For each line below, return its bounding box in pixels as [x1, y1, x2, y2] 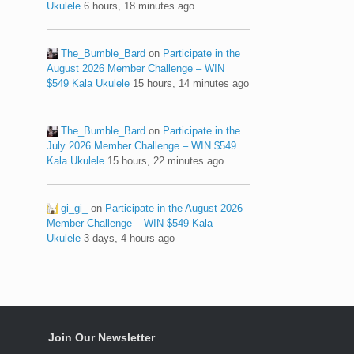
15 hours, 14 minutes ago [133, 77, 250, 89]
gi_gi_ [61, 201, 88, 214]
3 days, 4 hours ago [84, 232, 175, 244]
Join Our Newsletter [48, 330, 155, 344]
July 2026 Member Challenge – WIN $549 [47, 139, 237, 152]
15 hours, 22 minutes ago [107, 154, 224, 167]
